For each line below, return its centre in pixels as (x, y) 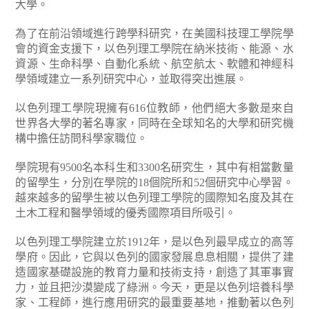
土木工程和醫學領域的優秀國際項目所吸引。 (126, 213)
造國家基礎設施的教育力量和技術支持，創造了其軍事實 (154, 272)
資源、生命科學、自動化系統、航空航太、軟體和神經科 (154, 64)
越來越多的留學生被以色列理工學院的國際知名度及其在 (154, 198)
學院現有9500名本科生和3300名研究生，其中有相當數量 (154, 167)
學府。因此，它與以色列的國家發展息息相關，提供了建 (154, 257)
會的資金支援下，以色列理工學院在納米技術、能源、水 (154, 49)
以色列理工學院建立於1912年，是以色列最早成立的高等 (154, 242)
